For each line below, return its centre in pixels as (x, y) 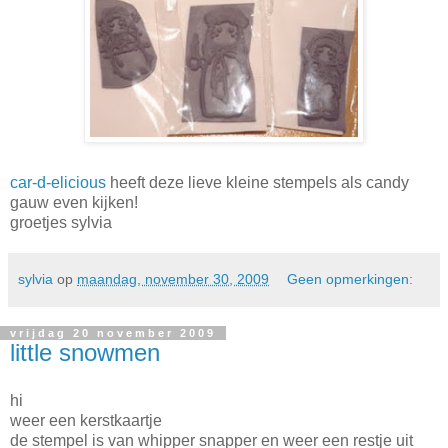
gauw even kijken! (74, 202)
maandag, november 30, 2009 (173, 279)
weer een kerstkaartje (86, 420)
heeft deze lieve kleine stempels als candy (257, 182)
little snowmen (85, 352)
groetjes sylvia (61, 222)
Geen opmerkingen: (350, 279)
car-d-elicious (58, 182)
